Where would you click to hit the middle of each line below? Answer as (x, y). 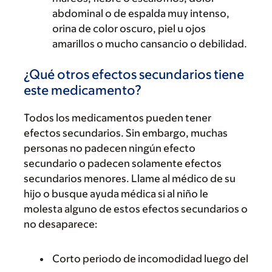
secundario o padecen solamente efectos (123, 163)
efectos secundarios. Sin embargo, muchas (126, 133)
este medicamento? (83, 90)
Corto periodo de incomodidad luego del (150, 259)
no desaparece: (61, 224)
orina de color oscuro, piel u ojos (129, 29)
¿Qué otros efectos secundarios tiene (134, 74)
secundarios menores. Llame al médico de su (130, 178)
